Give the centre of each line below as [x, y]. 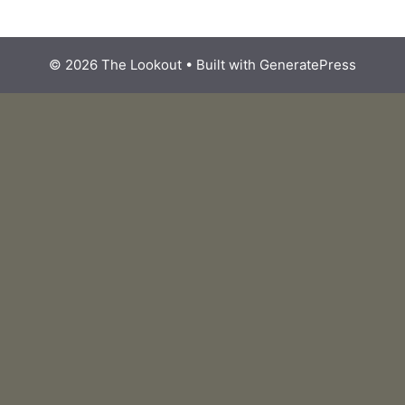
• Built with [221, 64]
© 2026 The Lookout [115, 64]
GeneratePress [308, 64]
